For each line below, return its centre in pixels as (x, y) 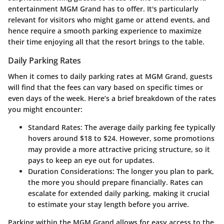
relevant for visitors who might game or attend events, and (109, 19)
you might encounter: (45, 109)
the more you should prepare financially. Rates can (115, 182)
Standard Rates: (55, 127)
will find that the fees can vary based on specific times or (105, 87)
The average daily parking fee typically (149, 127)
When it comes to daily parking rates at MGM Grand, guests (110, 76)
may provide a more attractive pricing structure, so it (119, 149)
